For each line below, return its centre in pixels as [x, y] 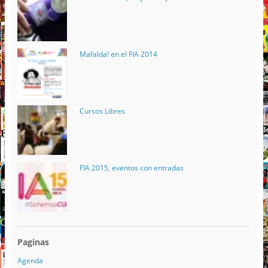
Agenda [30, 261]
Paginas [33, 242]
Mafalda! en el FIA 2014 [118, 54]
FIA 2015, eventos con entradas [131, 168]
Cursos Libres [102, 111]
